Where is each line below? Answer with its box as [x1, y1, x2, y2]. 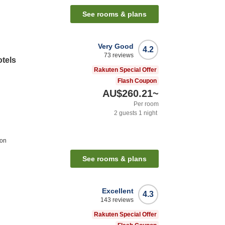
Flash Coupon [118, 77, 157, 85]
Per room [134, 100, 159, 108]
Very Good [98, 42, 134, 51]
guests [118, 109, 137, 117]
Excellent [102, 186, 134, 195]
